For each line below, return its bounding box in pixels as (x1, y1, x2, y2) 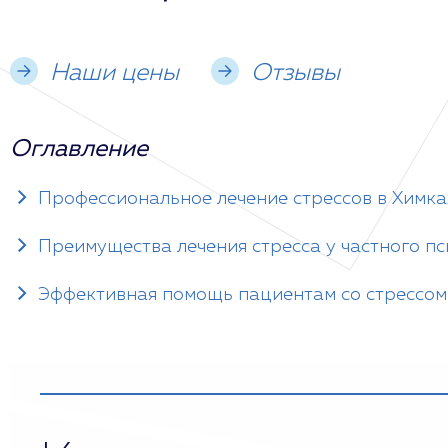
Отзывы (251, 61, 340, 85)
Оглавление (10, 137, 148, 161)
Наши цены (50, 61, 179, 85)
